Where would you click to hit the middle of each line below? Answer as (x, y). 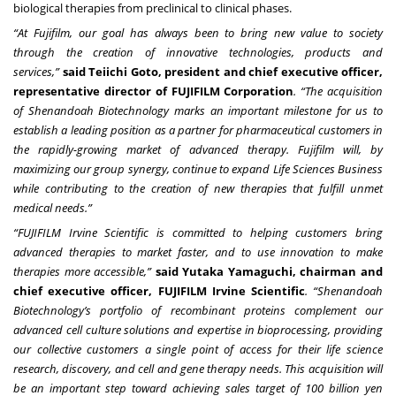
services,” (38, 72)
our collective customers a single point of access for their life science (198, 350)
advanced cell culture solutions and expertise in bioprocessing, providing (198, 330)
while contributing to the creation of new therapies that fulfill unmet (198, 189)
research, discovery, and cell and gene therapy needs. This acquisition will (198, 369)
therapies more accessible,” (84, 272)
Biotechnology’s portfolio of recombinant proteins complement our (198, 311)
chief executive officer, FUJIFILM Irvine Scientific (159, 291)
